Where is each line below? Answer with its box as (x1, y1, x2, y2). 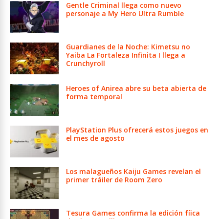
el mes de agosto (66, 133, 125, 143)
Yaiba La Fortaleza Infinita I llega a (66, 50, 185, 60)
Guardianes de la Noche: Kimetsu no (66, 42, 190, 51)
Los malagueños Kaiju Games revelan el (66, 166, 201, 176)
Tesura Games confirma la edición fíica (66, 208, 200, 218)
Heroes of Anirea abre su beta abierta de (66, 83, 206, 93)
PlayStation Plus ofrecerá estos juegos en (66, 125, 208, 134)
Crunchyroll (66, 58, 105, 68)
